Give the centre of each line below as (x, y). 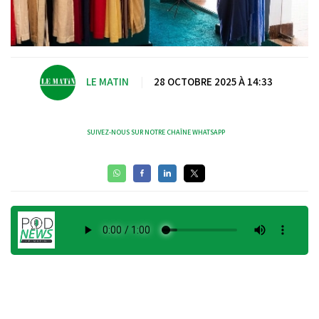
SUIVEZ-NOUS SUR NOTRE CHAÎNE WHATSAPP (156, 132)
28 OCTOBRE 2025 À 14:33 (213, 82)
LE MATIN (107, 82)
